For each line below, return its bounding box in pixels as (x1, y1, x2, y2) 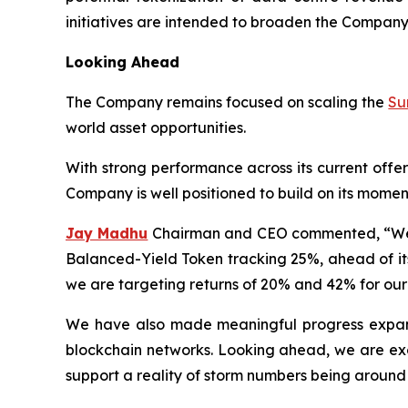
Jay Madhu (66, 224, 148, 242)
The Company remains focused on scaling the (66, 93, 389, 111)
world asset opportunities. (66, 118, 246, 137)
